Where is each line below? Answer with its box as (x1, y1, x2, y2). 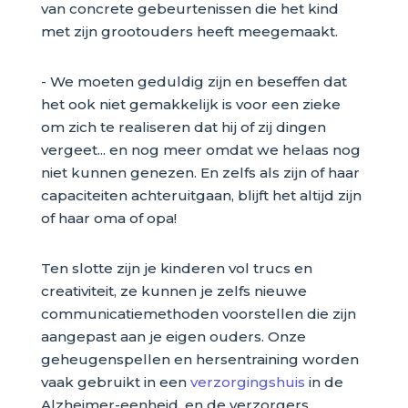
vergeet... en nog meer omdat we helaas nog (40, 140, 361, 158)
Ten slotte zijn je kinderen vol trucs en (40, 260, 312, 278)
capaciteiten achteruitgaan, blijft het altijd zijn (40, 186, 362, 204)
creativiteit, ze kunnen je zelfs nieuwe (40, 282, 307, 301)
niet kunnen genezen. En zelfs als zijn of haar (40, 163, 360, 181)
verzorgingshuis (189, 373, 305, 392)
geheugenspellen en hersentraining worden (40, 351, 359, 369)
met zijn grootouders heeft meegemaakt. (40, 22, 338, 40)
